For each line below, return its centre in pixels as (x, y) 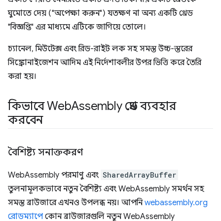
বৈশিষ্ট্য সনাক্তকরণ (45, 152)
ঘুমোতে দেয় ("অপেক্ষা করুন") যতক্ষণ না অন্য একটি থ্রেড (100, 13)
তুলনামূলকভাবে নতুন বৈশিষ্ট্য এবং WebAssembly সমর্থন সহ (106, 189)
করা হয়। (22, 76)
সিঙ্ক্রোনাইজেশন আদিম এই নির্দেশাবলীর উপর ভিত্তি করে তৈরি (105, 63)
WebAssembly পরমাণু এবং (54, 175)
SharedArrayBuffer (139, 175)
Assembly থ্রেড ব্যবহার (124, 106)
